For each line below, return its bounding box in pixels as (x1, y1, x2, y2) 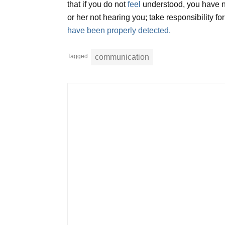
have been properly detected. (67, 26, 171, 35)
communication (95, 53, 150, 62)
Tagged (67, 53, 88, 60)
